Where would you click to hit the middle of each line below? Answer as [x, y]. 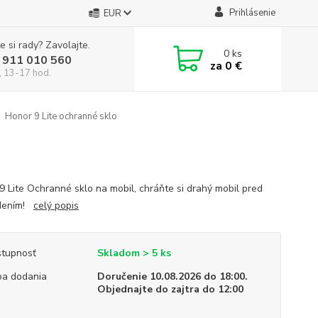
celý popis [56, 205]
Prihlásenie [252, 13]
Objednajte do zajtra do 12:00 [170, 289]
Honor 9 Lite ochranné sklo [60, 116]
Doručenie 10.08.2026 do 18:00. [172, 276]
